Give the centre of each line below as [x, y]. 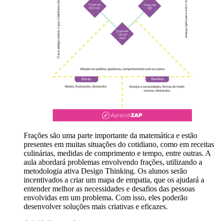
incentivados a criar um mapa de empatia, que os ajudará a [114, 180]
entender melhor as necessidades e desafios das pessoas [109, 188]
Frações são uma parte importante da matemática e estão [110, 135]
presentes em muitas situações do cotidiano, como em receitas [119, 144]
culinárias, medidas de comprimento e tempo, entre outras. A [117, 153]
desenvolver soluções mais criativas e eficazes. [96, 206]
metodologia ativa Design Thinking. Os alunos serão [105, 171]
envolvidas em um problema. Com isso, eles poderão [106, 197]
